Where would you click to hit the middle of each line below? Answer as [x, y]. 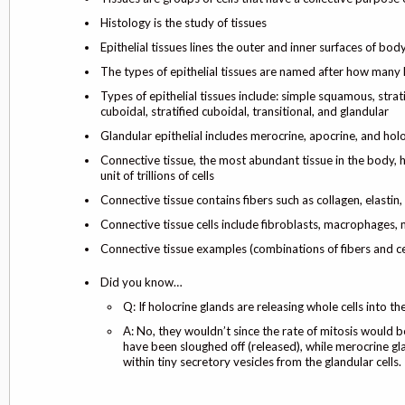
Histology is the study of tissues [184, 22]
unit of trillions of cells [157, 175]
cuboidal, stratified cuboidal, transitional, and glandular [245, 111]
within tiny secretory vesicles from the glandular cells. [262, 361]
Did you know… [141, 282]
